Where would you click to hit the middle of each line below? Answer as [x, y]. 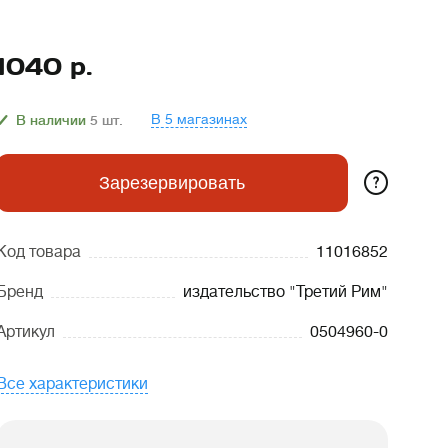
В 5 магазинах [199, 119]
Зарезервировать [172, 183]
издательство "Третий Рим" [285, 292]
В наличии [51, 119]
